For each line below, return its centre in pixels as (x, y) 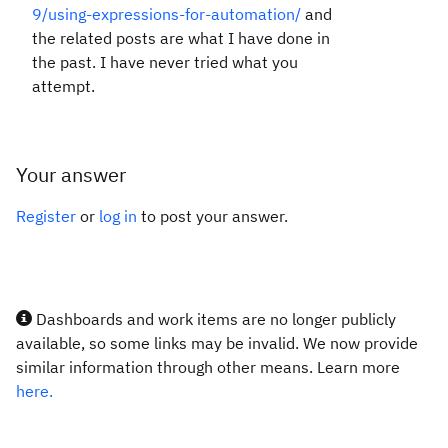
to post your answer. (212, 216)
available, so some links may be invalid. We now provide (217, 343)
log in (118, 216)
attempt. (65, 86)
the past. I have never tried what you (165, 62)
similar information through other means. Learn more (208, 367)
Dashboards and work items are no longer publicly (214, 319)
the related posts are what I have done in (181, 38)
